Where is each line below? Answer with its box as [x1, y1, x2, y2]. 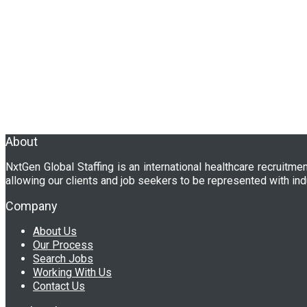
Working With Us [33, 265, 112, 279]
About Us [33, 224, 77, 238]
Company [5, 198, 58, 213]
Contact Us [33, 279, 85, 293]
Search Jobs [33, 251, 93, 265]
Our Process [33, 238, 93, 251]
